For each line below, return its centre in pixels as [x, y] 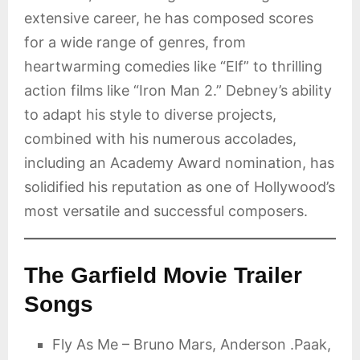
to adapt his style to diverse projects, [150, 115]
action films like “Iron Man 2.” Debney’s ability [178, 90]
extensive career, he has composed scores [169, 18]
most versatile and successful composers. [166, 211]
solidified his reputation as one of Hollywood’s [180, 187]
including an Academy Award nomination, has [179, 163]
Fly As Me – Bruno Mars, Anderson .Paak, [192, 344]
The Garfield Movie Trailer [163, 275]
